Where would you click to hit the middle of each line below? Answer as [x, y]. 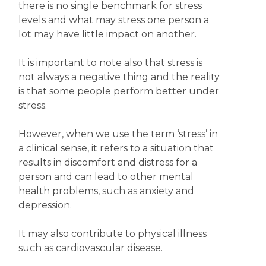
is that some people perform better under [118, 91]
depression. [45, 205]
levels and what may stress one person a [113, 20]
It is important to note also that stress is [110, 63]
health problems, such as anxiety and [106, 191]
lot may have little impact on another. [107, 34]
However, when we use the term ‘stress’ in [118, 134]
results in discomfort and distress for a [107, 162]
